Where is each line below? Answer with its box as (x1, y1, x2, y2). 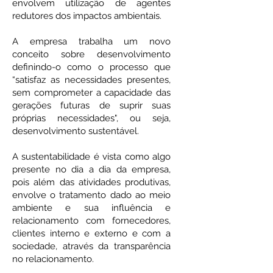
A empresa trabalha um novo (12, 36, 171, 47)
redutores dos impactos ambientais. (12, 10, 164, 21)
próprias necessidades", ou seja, (12, 113, 171, 124)
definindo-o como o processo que (12, 62, 171, 73)
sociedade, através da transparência (12, 241, 171, 252)
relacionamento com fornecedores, (12, 215, 171, 226)
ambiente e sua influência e (12, 202, 171, 213)
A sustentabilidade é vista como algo (12, 151, 171, 162)
